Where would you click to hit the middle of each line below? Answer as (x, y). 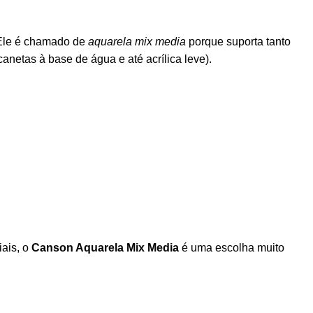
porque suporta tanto (238, 42)
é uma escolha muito (232, 248)
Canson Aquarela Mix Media (105, 248)
